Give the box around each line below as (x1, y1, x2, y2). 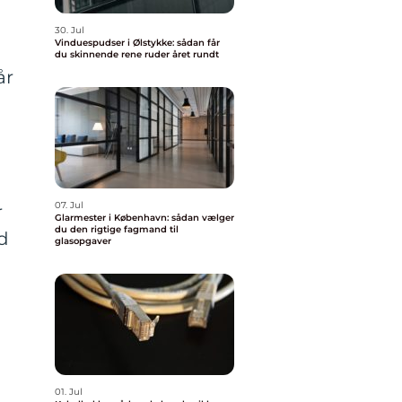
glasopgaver (55, 235, 111, 247)
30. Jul (55, 24, 84, 36)
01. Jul (55, 386, 83, 398)
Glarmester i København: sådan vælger (55, 212, 234, 223)
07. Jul (55, 199, 83, 211)
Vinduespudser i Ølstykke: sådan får (55, 37, 220, 48)
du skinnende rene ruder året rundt (55, 48, 219, 60)
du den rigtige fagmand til (55, 223, 179, 235)
